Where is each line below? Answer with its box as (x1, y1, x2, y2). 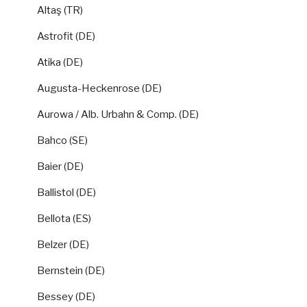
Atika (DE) (37, 56, 83, 69)
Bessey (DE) (37, 290, 95, 303)
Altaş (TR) (37, 3, 83, 16)
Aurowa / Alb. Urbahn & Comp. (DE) (37, 108, 199, 121)
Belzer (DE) (37, 238, 89, 251)
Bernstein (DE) (37, 264, 105, 277)
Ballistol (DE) (37, 186, 96, 199)
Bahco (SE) (37, 134, 88, 147)
